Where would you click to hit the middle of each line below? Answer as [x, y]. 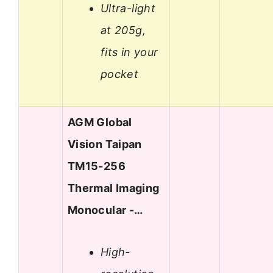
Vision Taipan [105, 144]
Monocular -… [105, 210]
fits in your [129, 52]
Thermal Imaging [114, 188]
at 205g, [123, 30]
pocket [120, 74]
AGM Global [100, 122]
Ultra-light [128, 8]
